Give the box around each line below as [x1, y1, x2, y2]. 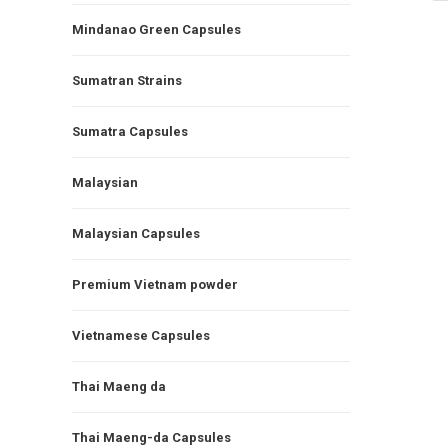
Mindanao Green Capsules [72, 21, 241, 37]
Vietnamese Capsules [72, 327, 210, 343]
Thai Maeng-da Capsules [72, 429, 231, 445]
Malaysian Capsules [72, 225, 200, 241]
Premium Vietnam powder [72, 276, 238, 292]
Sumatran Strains [72, 72, 182, 88]
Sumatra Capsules [72, 123, 188, 139]
